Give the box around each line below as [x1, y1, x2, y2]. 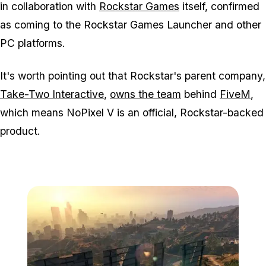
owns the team [110, 88, 181, 101]
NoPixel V [66, 106, 114, 119]
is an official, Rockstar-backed [114, 106, 264, 119]
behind [181, 88, 220, 101]
